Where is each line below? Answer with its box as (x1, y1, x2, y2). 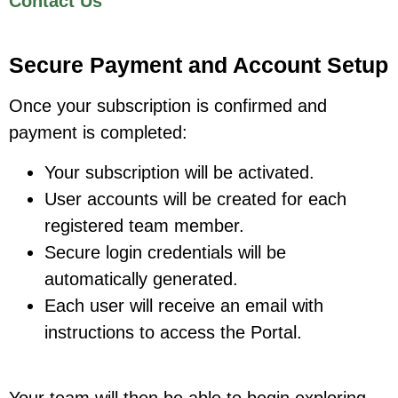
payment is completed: (9, 123, 187, 143)
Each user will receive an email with (44, 295, 323, 315)
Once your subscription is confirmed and (9, 96, 327, 116)
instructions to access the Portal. (44, 322, 302, 342)
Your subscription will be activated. (44, 162, 314, 182)
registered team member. (44, 215, 244, 235)
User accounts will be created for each (44, 188, 346, 209)
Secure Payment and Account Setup (9, 52, 388, 78)
